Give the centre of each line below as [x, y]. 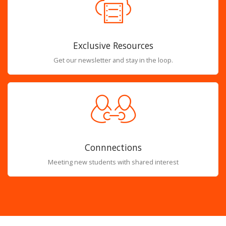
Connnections [113, 147]
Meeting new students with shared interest [113, 162]
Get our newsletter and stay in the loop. [113, 60]
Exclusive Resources [113, 46]
